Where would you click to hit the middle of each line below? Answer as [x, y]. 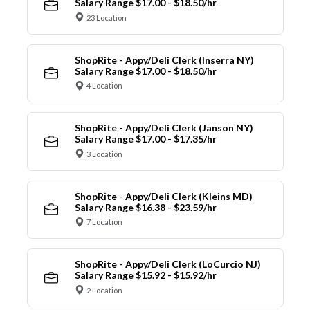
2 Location [104, 290]
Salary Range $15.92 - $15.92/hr [145, 275]
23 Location [107, 17]
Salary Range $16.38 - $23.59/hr [145, 207]
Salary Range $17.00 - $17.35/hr [145, 139]
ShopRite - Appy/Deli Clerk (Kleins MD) [163, 196]
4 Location [104, 86]
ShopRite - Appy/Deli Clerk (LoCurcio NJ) [167, 264]
